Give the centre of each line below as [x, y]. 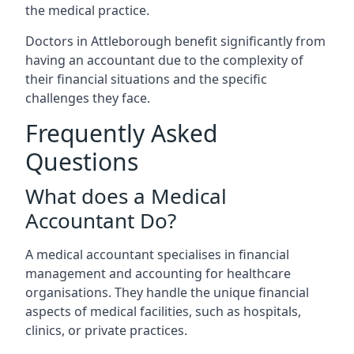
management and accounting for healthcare [158, 273]
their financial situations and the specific [146, 79]
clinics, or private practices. [106, 330]
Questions [82, 161]
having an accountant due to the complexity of [164, 60]
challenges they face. [88, 98]
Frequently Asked [121, 133]
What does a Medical [126, 196]
